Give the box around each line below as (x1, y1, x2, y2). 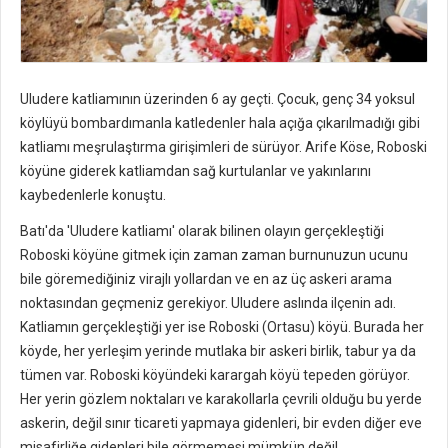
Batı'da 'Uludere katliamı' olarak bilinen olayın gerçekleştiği (20, 223, 384, 240)
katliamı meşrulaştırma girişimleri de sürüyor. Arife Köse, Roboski (20, 139, 427, 156)
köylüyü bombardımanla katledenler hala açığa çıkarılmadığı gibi (20, 115, 420, 132)
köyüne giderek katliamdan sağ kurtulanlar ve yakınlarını (20, 163, 371, 180)
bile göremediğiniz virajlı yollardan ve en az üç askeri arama (20, 271, 392, 288)
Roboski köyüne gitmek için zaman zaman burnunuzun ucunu (20, 247, 408, 264)
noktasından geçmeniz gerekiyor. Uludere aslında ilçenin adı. (20, 295, 396, 312)
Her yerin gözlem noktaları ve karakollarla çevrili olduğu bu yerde (20, 391, 422, 408)
